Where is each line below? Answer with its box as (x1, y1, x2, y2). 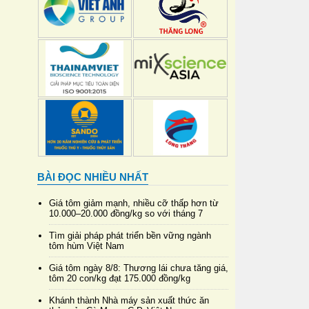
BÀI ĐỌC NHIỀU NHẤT (37, 170, 148, 183)
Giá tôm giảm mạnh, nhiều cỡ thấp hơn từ (48, 197, 219, 208)
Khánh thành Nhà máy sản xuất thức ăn (48, 295, 209, 306)
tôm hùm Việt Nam (48, 240, 124, 251)
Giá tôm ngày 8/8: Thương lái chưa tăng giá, (48, 262, 228, 273)
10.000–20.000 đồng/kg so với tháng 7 (48, 208, 203, 219)
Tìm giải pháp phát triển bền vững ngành (48, 230, 211, 241)
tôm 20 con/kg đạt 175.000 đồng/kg (48, 272, 190, 283)
